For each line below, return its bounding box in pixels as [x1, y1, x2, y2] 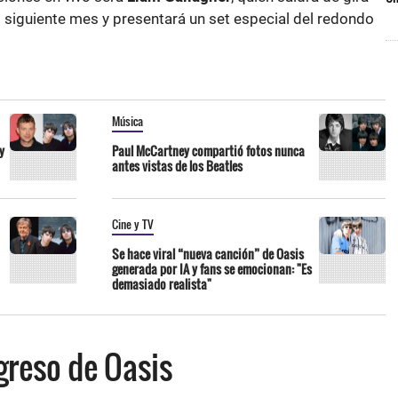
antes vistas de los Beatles [112, 156, 243, 175]
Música [112, 112, 143, 130]
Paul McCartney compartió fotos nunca [112, 141, 305, 160]
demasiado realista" [112, 275, 211, 293]
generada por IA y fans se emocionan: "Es [112, 259, 312, 278]
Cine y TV [112, 215, 154, 233]
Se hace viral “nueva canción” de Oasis [112, 244, 304, 263]
